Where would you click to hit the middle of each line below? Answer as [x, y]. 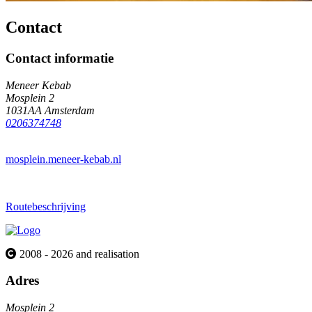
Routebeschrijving [46, 206]
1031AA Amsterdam [50, 110]
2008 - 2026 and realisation [79, 253]
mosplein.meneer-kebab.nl [63, 159]
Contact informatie [60, 58]
